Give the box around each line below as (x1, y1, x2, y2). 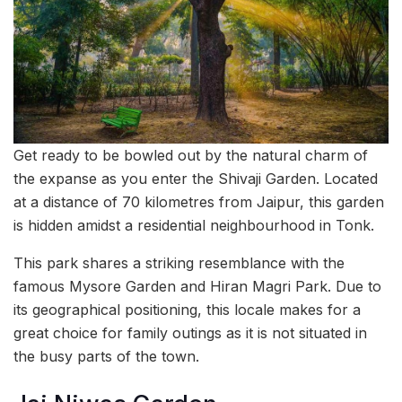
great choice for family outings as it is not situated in (13, 324, 367, 343)
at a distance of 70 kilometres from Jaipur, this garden (13, 193, 384, 212)
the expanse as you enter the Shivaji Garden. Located (13, 170, 378, 188)
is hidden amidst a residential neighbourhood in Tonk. (13, 216, 374, 235)
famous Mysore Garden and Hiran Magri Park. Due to (13, 277, 381, 296)
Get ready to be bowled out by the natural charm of (13, 146, 368, 165)
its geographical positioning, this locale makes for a (13, 301, 361, 319)
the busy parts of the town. (13, 347, 199, 366)
